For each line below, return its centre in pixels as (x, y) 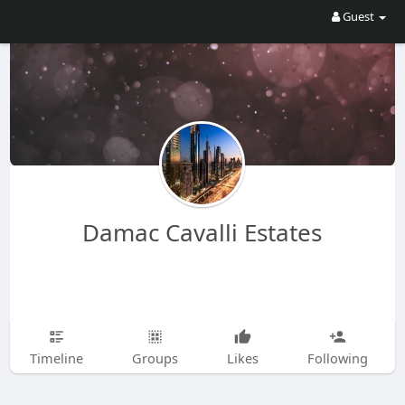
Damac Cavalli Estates (202, 232)
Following (337, 358)
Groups (155, 358)
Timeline (56, 358)
